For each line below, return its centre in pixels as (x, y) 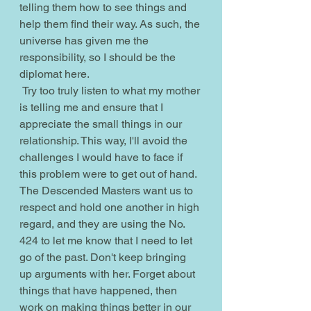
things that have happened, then (100, 290)
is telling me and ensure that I (93, 107)
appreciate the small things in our (102, 124)
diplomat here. (54, 74)
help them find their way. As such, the (111, 24)
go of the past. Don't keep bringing (104, 257)
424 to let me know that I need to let (107, 240)
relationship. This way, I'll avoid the (105, 140)
